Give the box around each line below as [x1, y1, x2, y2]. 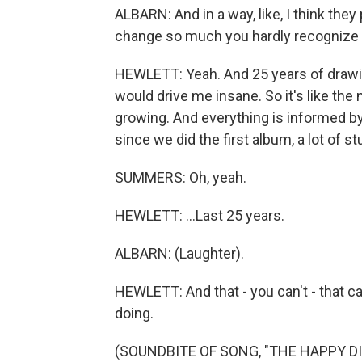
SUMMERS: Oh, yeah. [115, 169, 246, 186]
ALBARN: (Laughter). [115, 245, 244, 262]
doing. [115, 305, 154, 322]
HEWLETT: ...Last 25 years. [115, 207, 284, 224]
